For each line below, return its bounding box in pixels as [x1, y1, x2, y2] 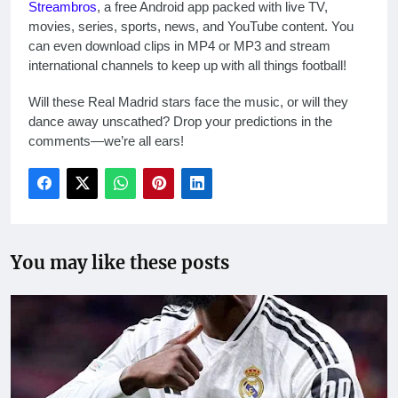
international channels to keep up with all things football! [28, 58, 346, 74]
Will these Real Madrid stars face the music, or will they [28, 94, 348, 110]
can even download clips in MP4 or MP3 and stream [28, 38, 330, 54]
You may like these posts [11, 251, 229, 274]
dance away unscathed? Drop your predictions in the [28, 114, 332, 130]
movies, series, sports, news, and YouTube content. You [28, 19, 354, 35]
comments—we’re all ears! [28, 133, 184, 149]
